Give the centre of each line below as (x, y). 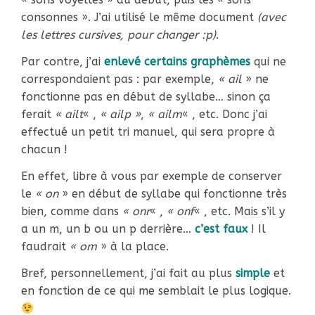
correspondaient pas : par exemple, (120, 79)
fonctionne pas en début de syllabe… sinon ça (146, 97)
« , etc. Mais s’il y (239, 211)
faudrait (45, 246)
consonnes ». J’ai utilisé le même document (139, 17)
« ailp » (120, 114)
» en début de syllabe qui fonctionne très (173, 194)
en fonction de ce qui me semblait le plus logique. (156, 291)
